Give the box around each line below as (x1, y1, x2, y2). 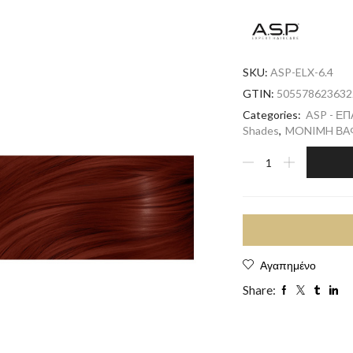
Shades (242, 124, 279, 137)
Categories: (242, 108, 303, 121)
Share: (242, 283, 276, 297)
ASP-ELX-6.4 (269, 65, 333, 79)
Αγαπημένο (259, 258, 316, 272)
